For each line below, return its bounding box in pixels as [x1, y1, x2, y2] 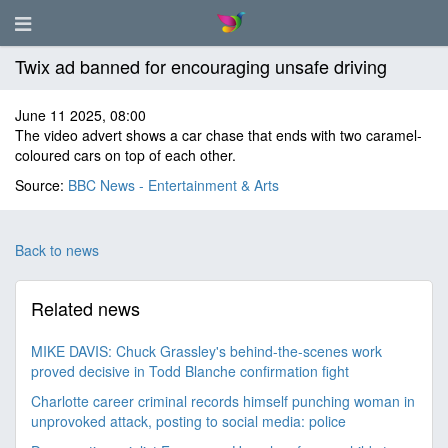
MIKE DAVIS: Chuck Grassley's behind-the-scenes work [31, 341, 382, 361]
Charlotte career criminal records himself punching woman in [31, 391, 415, 411]
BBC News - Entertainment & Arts [68, 175, 279, 195]
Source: [15, 175, 68, 195]
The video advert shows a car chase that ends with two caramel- [15, 125, 422, 145]
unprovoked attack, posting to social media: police [31, 411, 346, 431]
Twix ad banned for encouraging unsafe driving [15, 53, 387, 79]
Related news [31, 295, 140, 321]
